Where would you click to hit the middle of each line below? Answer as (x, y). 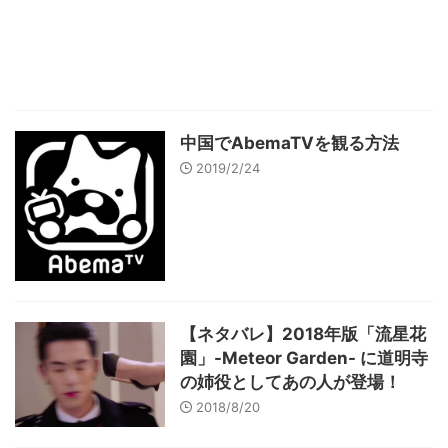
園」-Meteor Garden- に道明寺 (304, 358)
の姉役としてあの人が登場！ (290, 382)
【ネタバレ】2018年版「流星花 (303, 334)
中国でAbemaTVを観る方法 (289, 143)
